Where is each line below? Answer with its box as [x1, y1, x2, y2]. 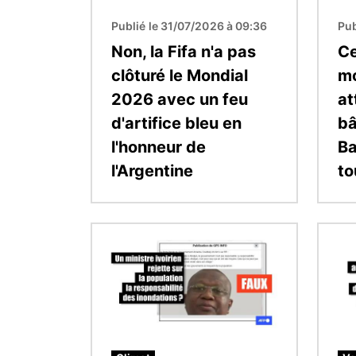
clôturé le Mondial [111, 65, 248, 85]
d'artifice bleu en [111, 113, 242, 133]
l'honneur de [111, 137, 206, 157]
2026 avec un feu [111, 89, 248, 109]
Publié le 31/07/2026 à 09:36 [111, 18, 268, 33]
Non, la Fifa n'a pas [111, 41, 256, 61]
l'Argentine [111, 161, 193, 180]
